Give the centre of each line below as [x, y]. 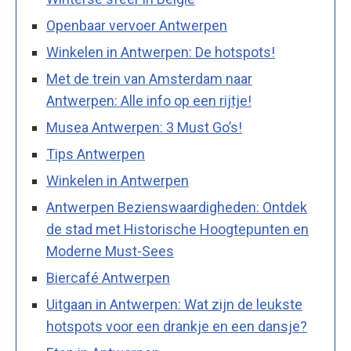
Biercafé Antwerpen [108, 278]
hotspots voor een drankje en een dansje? [177, 327]
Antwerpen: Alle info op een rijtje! [149, 101]
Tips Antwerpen [96, 154]
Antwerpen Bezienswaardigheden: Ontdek [177, 208]
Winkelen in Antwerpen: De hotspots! [161, 52]
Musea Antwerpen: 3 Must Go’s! [144, 128]
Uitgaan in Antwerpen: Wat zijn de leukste [174, 305]
